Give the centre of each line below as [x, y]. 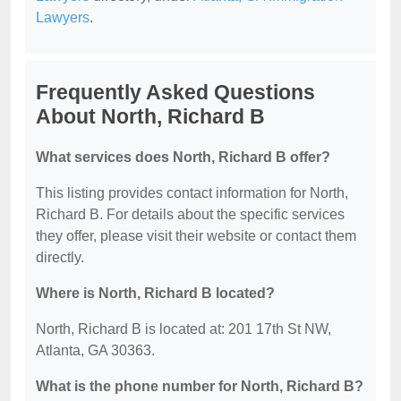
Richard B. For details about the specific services [190, 214]
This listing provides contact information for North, [192, 192]
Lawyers [63, 17]
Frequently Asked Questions [175, 92]
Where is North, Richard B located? [155, 293]
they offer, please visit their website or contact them [196, 235]
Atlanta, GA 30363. [95, 350]
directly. [60, 257]
